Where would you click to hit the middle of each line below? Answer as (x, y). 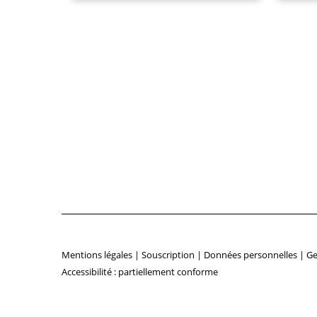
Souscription (168, 254)
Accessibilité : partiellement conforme (140, 271)
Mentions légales (97, 254)
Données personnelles (250, 254)
